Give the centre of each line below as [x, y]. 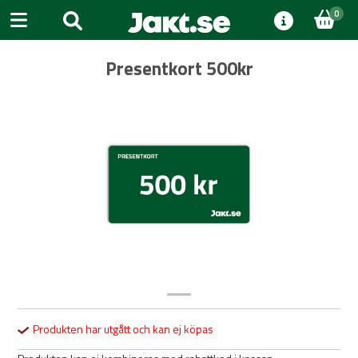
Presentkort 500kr [179, 68]
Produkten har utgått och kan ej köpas [121, 329]
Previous [62, 192]
